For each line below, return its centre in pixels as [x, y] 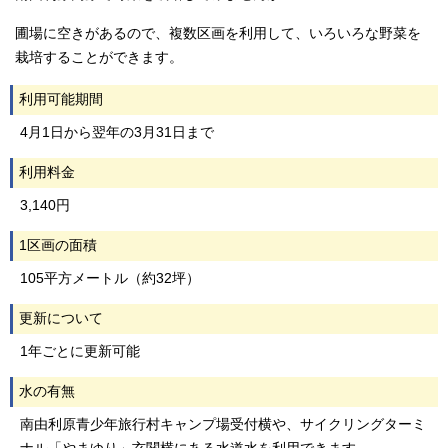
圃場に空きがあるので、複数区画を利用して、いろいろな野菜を [218, 33]
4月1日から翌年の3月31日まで [117, 132]
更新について [61, 318]
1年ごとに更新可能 [80, 351]
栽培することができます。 [99, 57]
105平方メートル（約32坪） [110, 278]
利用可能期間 [61, 99]
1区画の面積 [58, 245]
